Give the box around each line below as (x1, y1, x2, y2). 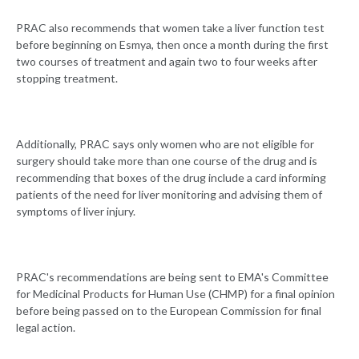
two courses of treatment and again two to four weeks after (16, 54, 317, 69)
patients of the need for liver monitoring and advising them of (16, 188, 322, 202)
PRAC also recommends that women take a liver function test (16, 21, 325, 35)
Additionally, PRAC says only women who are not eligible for (16, 137, 314, 151)
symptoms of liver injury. (16, 204, 138, 219)
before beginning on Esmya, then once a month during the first (16, 38, 329, 52)
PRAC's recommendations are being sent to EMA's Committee (16, 270, 329, 284)
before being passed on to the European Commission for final (16, 304, 321, 318)
